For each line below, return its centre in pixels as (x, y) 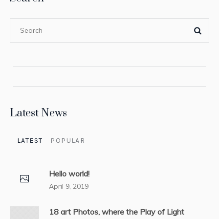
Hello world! (69, 173)
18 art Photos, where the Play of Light (117, 211)
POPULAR (68, 140)
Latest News (38, 113)
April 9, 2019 (69, 186)
